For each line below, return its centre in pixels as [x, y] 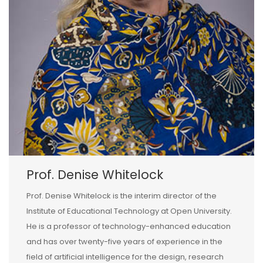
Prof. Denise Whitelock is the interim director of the [122, 196]
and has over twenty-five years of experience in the [124, 242]
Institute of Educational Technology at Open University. [129, 211]
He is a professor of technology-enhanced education [129, 227]
